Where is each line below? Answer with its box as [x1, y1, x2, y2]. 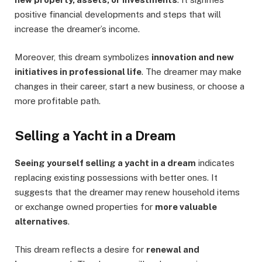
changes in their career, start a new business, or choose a [15, 81, 244, 92]
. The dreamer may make [142, 67, 242, 77]
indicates [196, 157, 235, 168]
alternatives [15, 216, 68, 226]
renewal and [146, 244, 199, 254]
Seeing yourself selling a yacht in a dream [15, 157, 196, 168]
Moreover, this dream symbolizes [15, 52, 151, 63]
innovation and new [151, 52, 234, 63]
